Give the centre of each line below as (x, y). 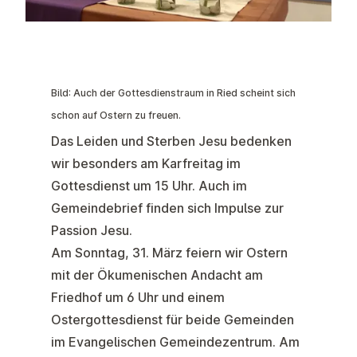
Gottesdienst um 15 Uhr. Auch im (149, 186)
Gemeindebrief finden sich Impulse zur (167, 208)
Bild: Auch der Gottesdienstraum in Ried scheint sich (173, 93)
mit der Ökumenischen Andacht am (157, 275)
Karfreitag (192, 164)
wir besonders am (106, 164)
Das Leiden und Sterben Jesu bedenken (171, 141)
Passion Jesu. (92, 231)
